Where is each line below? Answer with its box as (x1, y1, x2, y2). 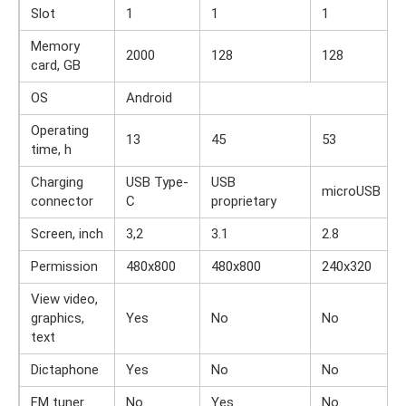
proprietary (211, 193, 276, 210)
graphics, (31, 310, 84, 327)
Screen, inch (31, 226, 103, 243)
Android (126, 90, 172, 107)
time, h (31, 141, 72, 159)
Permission (31, 258, 98, 275)
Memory (31, 38, 80, 55)
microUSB (322, 183, 381, 200)
